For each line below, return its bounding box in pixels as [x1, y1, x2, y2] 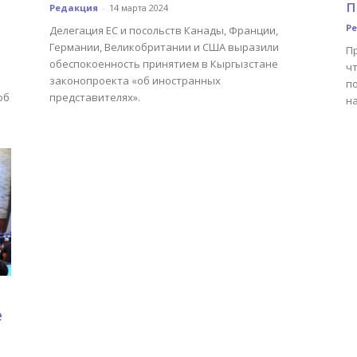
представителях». [49, 90, 140, 104]
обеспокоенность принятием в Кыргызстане [49, 57, 278, 71]
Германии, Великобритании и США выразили [49, 40, 279, 54]
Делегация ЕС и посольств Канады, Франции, [49, 23, 278, 37]
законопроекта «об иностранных [49, 73, 221, 88]
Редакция [49, 2, 98, 14]
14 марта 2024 [109, 2, 168, 14]
